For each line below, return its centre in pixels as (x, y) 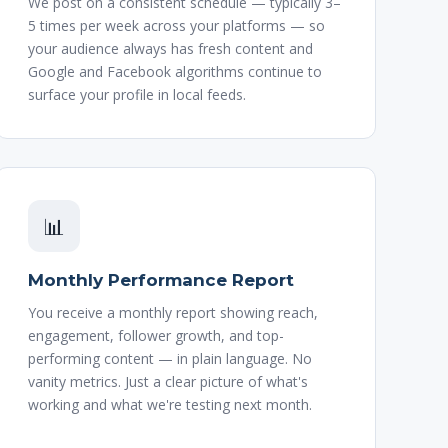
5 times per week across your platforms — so (176, 25)
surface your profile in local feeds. (136, 94)
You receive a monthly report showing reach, (172, 312)
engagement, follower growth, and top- (155, 335)
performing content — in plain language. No (169, 358)
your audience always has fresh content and (170, 48)
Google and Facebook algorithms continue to (174, 71)
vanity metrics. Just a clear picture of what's (167, 381)
